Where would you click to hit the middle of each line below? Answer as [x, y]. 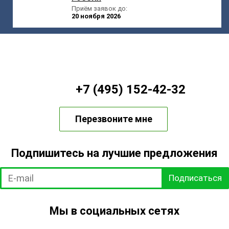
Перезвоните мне [113, 119]
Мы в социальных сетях [114, 211]
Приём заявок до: [99, 8]
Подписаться [195, 178]
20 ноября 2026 [96, 16]
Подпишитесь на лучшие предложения [114, 153]
